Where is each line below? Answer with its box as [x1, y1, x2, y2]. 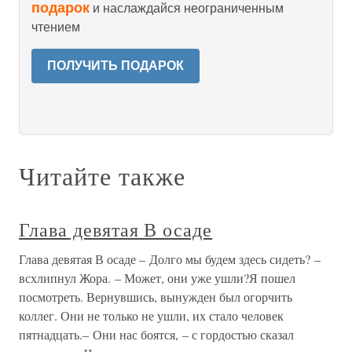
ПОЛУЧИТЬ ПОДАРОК [47, 59, 184, 72]
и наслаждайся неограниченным [90, 2, 284, 15]
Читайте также [19, 159, 185, 192]
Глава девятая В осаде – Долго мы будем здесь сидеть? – [19, 251, 321, 267]
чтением [31, 20, 80, 34]
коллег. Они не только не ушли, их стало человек [19, 307, 284, 324]
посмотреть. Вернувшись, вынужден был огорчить [19, 288, 292, 305]
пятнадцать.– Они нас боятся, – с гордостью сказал [19, 326, 294, 343]
